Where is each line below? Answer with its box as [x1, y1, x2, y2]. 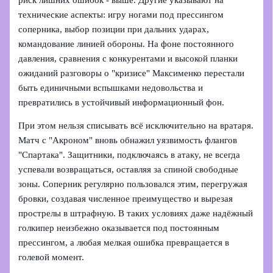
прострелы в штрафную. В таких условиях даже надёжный [18, 208, 253, 219]
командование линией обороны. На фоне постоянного [18, 38, 235, 49]
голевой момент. [18, 252, 85, 263]
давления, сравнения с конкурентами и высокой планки [18, 53, 238, 63]
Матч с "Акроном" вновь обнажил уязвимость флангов [18, 135, 238, 146]
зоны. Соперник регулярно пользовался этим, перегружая [18, 179, 248, 190]
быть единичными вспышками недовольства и [18, 82, 204, 93]
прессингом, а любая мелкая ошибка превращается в [18, 238, 230, 248]
